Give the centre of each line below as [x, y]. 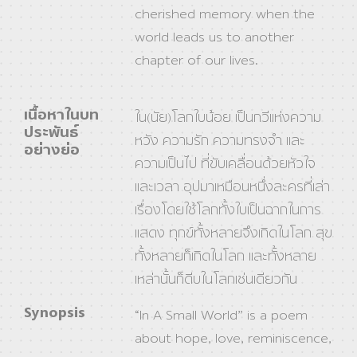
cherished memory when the [225, 14]
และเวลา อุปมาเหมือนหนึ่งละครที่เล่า [233, 187]
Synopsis [55, 313]
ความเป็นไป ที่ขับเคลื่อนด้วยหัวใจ [226, 164]
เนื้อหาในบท [61, 115]
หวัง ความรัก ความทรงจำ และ [220, 141]
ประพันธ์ [51, 133]
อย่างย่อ [52, 150]
